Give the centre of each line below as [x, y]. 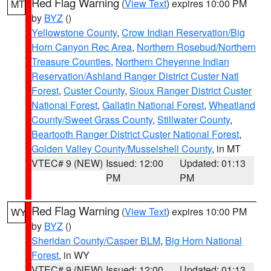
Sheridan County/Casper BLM [96, 240]
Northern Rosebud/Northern [196, 47]
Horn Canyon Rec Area [82, 47]
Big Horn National [204, 240]
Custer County [94, 90]
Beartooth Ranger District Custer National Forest [135, 134]
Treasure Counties [71, 61]
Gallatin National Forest [153, 105]
